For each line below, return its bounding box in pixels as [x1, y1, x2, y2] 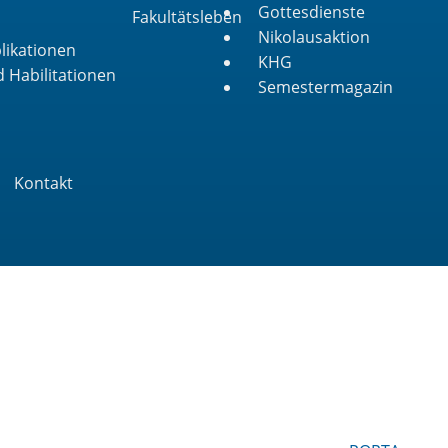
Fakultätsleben [132, 5, 242, 28]
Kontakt [14, 171, 73, 194]
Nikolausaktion [258, 26, 370, 48]
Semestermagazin [258, 76, 393, 98]
